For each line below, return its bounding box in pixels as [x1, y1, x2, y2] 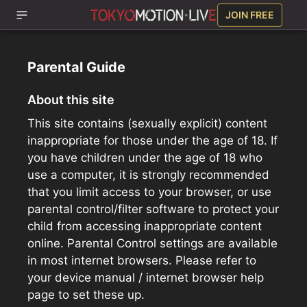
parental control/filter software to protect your [27, 202, 279, 216]
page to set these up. [27, 288, 145, 302]
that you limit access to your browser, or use [27, 185, 271, 199]
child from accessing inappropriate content [27, 219, 262, 233]
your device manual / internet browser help [27, 271, 264, 284]
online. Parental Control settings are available [27, 236, 278, 250]
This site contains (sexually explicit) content [27, 116, 267, 130]
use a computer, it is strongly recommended [27, 168, 269, 182]
